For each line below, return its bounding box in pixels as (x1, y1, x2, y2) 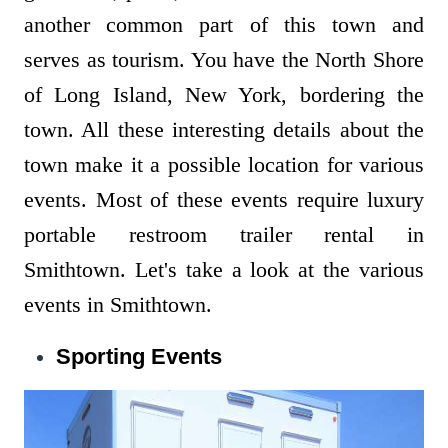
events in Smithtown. (24, 292, 218, 318)
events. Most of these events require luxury (24, 187, 424, 213)
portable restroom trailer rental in (24, 222, 424, 248)
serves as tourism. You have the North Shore (24, 47, 424, 73)
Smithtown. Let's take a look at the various (24, 257, 424, 283)
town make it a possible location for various (24, 152, 424, 178)
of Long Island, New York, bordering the (24, 82, 424, 108)
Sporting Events (56, 344, 222, 370)
